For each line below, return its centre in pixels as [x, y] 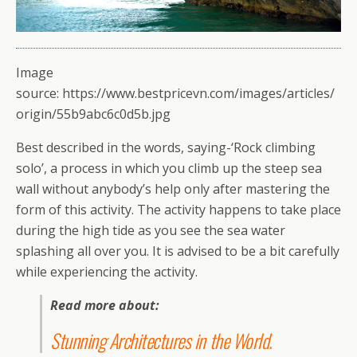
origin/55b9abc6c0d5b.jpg [93, 114]
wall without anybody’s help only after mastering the [173, 188]
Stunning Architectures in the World [160, 340]
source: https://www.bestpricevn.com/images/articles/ [175, 93]
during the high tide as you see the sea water [151, 230]
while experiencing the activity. [107, 271]
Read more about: [106, 305]
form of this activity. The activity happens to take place [178, 209]
